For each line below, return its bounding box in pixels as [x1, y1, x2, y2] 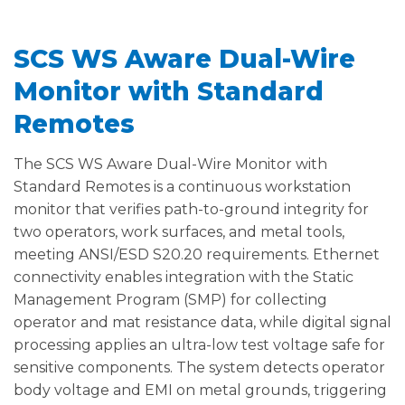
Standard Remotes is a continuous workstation [14, 178, 351, 196]
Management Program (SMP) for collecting [14, 291, 327, 309]
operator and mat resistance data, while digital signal [14, 314, 391, 332]
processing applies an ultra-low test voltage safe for [14, 336, 385, 354]
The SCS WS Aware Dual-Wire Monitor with [14, 155, 327, 174]
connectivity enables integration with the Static [14, 268, 353, 287]
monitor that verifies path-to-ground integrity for [14, 201, 369, 219]
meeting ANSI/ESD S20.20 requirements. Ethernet [14, 246, 380, 264]
